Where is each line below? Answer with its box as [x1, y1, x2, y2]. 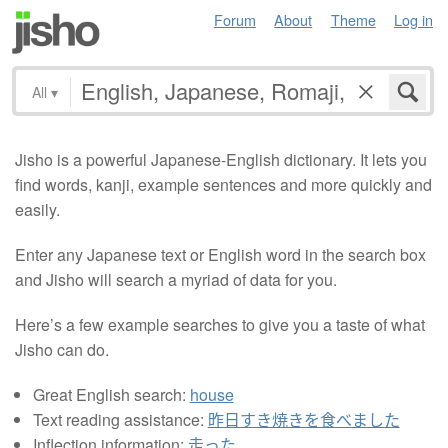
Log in [394, 9, 433, 30]
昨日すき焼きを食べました [207, 407, 400, 431]
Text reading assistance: [32, 407, 208, 431]
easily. [15, 197, 60, 221]
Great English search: [32, 382, 190, 406]
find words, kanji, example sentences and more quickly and [15, 172, 432, 196]
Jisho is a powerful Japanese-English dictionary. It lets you [15, 147, 427, 171]
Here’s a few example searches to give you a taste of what [15, 312, 425, 336]
